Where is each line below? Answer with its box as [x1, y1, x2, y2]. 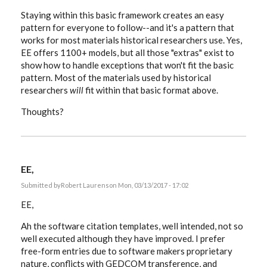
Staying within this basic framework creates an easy [21, 10, 224, 20]
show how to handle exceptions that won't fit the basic [21, 60, 234, 70]
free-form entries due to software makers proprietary [21, 246, 232, 256]
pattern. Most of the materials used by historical [21, 72, 211, 83]
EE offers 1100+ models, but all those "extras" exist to [21, 47, 234, 58]
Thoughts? [21, 106, 64, 117]
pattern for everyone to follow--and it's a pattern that [21, 22, 234, 33]
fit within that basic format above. [85, 85, 220, 95]
